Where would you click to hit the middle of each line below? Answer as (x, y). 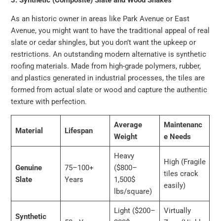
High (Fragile (184, 162)
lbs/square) (133, 191)
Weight (125, 136)
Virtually (177, 210)
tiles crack (181, 173)
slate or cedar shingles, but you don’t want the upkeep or (104, 43)
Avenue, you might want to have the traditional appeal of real (110, 31)
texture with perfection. (49, 102)
